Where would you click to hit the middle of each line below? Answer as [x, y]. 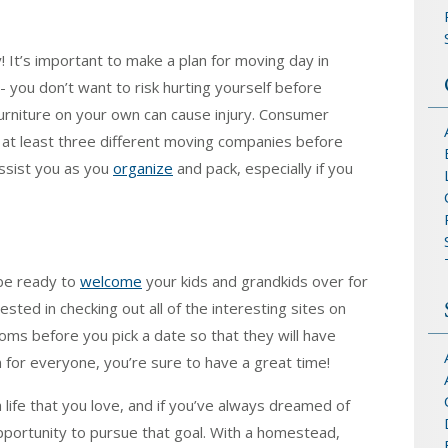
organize [143, 167]
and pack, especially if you [263, 167]
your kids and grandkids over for [255, 280]
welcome [111, 280]
